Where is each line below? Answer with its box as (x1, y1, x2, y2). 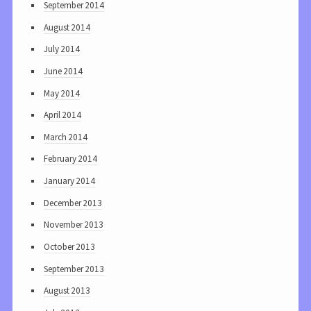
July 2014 (43, 43, 81, 56)
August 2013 (43, 285, 91, 297)
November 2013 (43, 219, 104, 231)
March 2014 (43, 131, 88, 143)
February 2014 (43, 153, 98, 165)
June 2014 (43, 65, 83, 77)
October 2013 (43, 241, 96, 253)
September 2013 (43, 262, 105, 275)
